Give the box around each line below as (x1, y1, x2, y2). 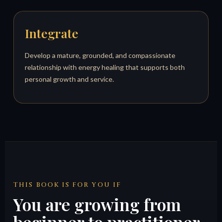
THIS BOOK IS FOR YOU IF (13, 180, 121, 190)
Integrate (25, 25, 79, 42)
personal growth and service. (25, 75, 114, 84)
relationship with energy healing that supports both (25, 63, 185, 72)
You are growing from (13, 193, 181, 216)
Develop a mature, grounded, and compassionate (25, 51, 176, 60)
